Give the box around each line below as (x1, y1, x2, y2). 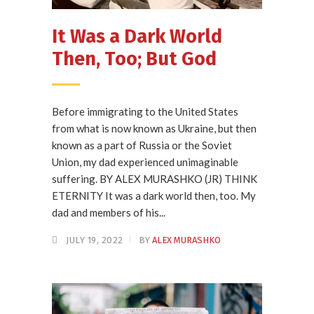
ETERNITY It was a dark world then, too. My (52, 189, 256, 203)
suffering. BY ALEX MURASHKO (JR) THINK (52, 172, 257, 186)
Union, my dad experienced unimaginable (52, 156, 238, 169)
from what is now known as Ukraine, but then (52, 122, 257, 135)
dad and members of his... (52, 206, 165, 219)
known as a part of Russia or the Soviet (52, 139, 232, 152)
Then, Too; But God (52, 48, 217, 71)
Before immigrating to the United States (52, 105, 238, 118)
